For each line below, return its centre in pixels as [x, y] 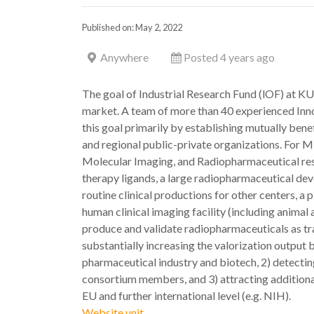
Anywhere [124, 57]
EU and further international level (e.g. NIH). [186, 295]
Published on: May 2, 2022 [132, 27]
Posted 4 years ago [229, 57]
